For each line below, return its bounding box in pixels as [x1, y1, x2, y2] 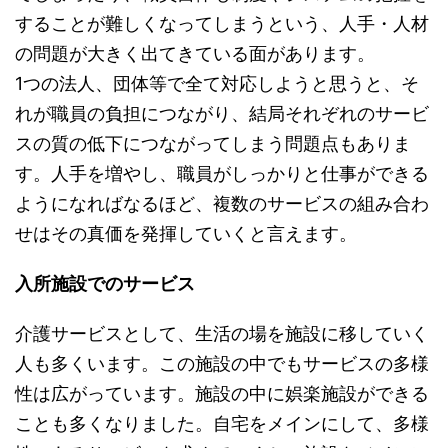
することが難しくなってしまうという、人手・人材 [15, 12, 429, 34]
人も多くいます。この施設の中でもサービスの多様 [15, 352, 429, 374]
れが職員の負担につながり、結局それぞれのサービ [15, 102, 429, 124]
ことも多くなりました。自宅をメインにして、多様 [15, 412, 429, 434]
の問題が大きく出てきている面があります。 [15, 42, 375, 64]
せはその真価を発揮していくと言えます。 [15, 222, 357, 244]
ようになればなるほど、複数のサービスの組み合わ [15, 192, 429, 214]
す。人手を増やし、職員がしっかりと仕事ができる [15, 162, 429, 184]
